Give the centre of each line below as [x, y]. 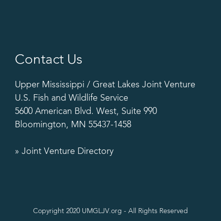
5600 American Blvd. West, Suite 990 [86, 112]
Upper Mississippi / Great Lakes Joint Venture [105, 85]
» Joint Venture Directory [64, 152]
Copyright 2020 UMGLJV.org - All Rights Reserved [110, 211]
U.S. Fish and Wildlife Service [72, 98]
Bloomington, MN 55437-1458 [73, 125]
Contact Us [49, 60]
